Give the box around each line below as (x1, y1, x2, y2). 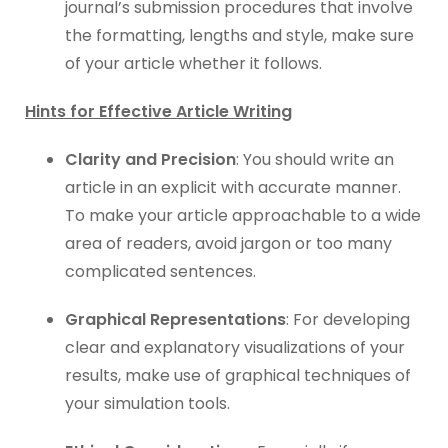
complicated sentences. (65, 260, 256, 283)
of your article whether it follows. (65, 52, 322, 75)
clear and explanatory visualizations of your (65, 336, 405, 359)
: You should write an (236, 148, 394, 171)
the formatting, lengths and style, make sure (65, 24, 414, 47)
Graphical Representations (65, 308, 286, 331)
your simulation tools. (65, 392, 230, 415)
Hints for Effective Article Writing (25, 100, 292, 123)
